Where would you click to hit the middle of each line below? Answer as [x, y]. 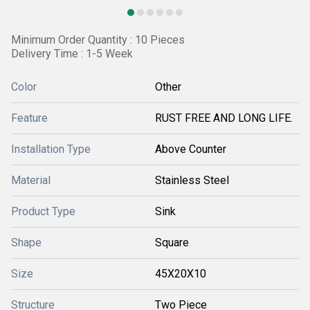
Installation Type [51, 149]
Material [31, 180]
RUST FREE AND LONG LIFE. [224, 118]
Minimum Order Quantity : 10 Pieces [98, 40]
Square [172, 243]
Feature [29, 118]
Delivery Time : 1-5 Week [72, 54]
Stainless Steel [192, 180]
